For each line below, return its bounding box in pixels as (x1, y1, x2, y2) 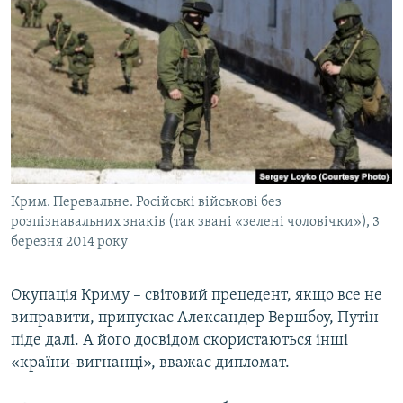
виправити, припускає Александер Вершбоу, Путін (11, 309, 379, 327)
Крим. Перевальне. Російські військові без (11, 195, 282, 210)
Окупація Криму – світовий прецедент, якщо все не (11, 287, 382, 305)
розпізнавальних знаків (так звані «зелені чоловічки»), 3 (11, 215, 380, 230)
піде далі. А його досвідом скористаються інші (11, 332, 348, 350)
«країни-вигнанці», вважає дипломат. (11, 354, 290, 372)
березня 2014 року (11, 235, 128, 250)
